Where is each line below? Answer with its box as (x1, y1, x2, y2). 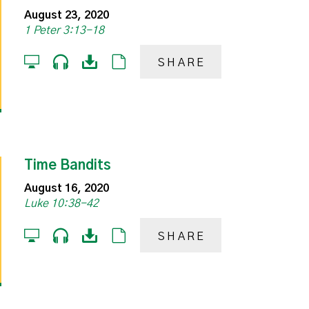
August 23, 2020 (24, 9, 110, 21)
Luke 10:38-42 (24, 198, 99, 210)
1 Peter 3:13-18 (24, 24, 105, 36)
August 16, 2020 (24, 183, 110, 195)
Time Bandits (24, 159, 112, 173)
